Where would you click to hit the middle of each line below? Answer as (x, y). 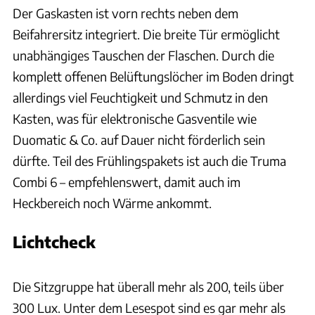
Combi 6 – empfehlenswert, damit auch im (127, 182)
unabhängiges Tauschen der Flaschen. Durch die (143, 56)
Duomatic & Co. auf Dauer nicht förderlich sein (139, 140)
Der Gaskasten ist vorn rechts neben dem (126, 13)
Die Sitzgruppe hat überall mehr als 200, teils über (148, 287)
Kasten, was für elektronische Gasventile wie (135, 119)
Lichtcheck (54, 242)
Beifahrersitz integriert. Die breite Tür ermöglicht (146, 34)
